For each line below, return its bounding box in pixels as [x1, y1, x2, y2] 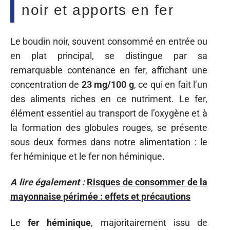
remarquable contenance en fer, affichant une [10, 64, 207, 75]
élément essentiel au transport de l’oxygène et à [10, 107, 207, 119]
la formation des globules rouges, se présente [10, 122, 207, 133]
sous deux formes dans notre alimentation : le [10, 136, 207, 147]
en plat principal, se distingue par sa [10, 50, 207, 61]
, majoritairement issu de [91, 217, 208, 228]
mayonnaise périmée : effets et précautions [10, 191, 190, 202]
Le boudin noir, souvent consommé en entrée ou [10, 35, 207, 47]
